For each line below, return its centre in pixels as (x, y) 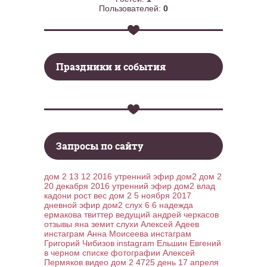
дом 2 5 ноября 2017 (150, 195)
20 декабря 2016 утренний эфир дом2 (119, 186)
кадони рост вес (75, 195)
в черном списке (76, 253)
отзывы (58, 224)
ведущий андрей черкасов (167, 215)
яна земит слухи (106, 224)
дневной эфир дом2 (83, 205)
